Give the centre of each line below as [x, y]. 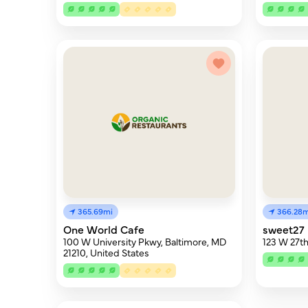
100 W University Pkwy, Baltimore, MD [145, 241]
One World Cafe [104, 229]
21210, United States [106, 252]
